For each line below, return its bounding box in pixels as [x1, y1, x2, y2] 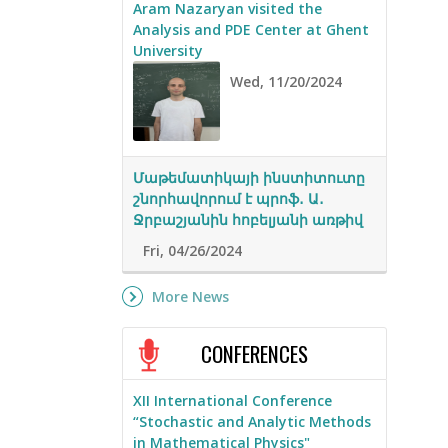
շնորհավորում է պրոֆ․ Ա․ [133, 189, 324, 209]
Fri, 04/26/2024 [143, 241, 242, 261]
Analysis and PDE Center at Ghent [133, 20, 369, 40]
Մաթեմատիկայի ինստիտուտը [133, 168, 365, 188]
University [133, 41, 203, 61]
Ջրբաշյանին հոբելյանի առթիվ [133, 210, 363, 230]
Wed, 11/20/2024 [229, 72, 342, 92]
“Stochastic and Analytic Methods [133, 412, 371, 432]
